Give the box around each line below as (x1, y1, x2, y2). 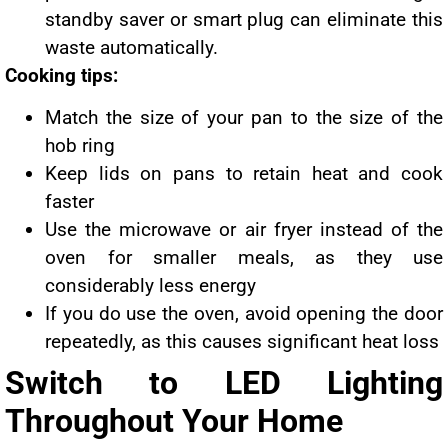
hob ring (45, 134, 115, 158)
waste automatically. (45, 35, 218, 59)
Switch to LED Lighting (5, 364, 443, 403)
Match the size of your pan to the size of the (45, 106, 443, 130)
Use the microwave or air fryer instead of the (45, 218, 443, 242)
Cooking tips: (5, 63, 118, 87)
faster (45, 190, 94, 214)
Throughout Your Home (5, 402, 343, 441)
